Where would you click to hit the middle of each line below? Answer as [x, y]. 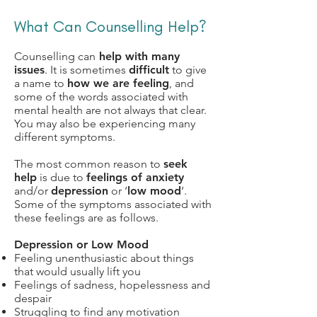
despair [33, 298]
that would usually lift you [77, 271]
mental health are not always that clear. [110, 110]
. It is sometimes [87, 70]
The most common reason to [89, 164]
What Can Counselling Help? [110, 27]
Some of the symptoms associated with [113, 204]
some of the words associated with [101, 97]
